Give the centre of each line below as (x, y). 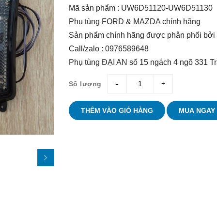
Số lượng (85, 84)
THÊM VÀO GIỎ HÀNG (117, 110)
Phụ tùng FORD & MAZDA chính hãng (134, 22)
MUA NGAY (197, 110)
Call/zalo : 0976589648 (108, 49)
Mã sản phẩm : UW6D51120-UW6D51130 (140, 8)
